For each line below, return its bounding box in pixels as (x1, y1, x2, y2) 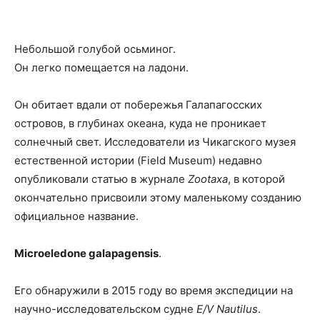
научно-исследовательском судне (14, 302, 196, 316)
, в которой (228, 172, 285, 186)
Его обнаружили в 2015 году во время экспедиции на (14, 284, 293, 298)
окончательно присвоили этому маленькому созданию (14, 191, 301, 205)
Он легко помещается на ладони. (14, 61, 189, 75)
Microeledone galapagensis (14, 246, 159, 261)
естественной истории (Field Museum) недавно (14, 154, 262, 168)
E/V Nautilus (196, 302, 258, 316)
